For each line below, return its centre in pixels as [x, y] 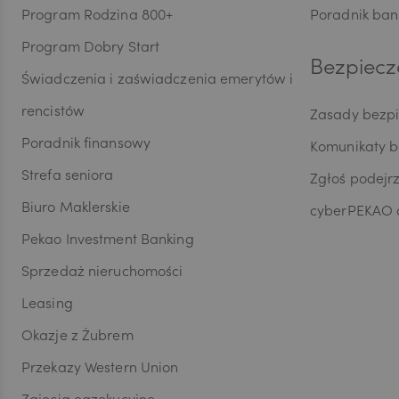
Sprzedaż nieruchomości [102, 273]
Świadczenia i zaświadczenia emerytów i [158, 80]
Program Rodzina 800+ [98, 16]
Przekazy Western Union [100, 369]
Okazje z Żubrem [77, 337]
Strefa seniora [68, 176]
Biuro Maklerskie [76, 208]
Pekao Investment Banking [108, 240]
